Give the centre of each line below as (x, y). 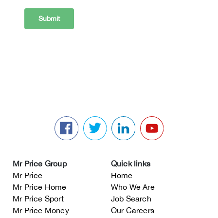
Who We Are (133, 187)
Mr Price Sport (38, 198)
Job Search (131, 198)
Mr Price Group (40, 163)
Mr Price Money (41, 210)
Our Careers (132, 210)
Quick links (130, 163)
